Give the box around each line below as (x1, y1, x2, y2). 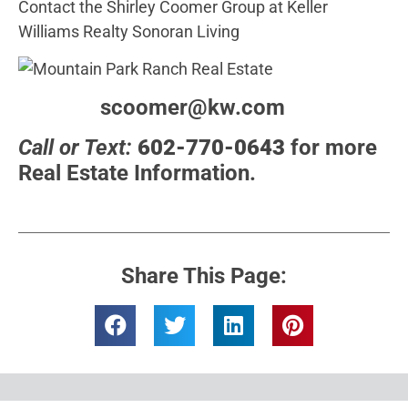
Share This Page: (121, 262, 287, 289)
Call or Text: (18, 134, 132, 160)
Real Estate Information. (18, 159, 256, 186)
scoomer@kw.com (18, 94, 285, 120)
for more (285, 134, 377, 160)
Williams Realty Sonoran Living (18, 21, 240, 41)
